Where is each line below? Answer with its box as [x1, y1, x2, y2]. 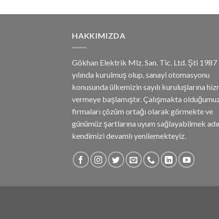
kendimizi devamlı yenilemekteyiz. [72, 131, 186, 140]
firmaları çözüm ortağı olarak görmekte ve [72, 106, 213, 116]
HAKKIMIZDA [72, 31, 126, 41]
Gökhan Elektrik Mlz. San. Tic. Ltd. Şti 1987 [72, 57, 217, 67]
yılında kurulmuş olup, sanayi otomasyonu [72, 69, 210, 79]
